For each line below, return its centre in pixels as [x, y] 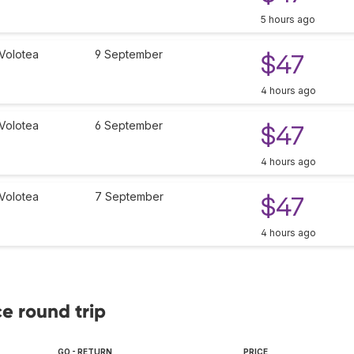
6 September [129, 126]
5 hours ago [288, 20]
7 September [129, 197]
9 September [129, 55]
